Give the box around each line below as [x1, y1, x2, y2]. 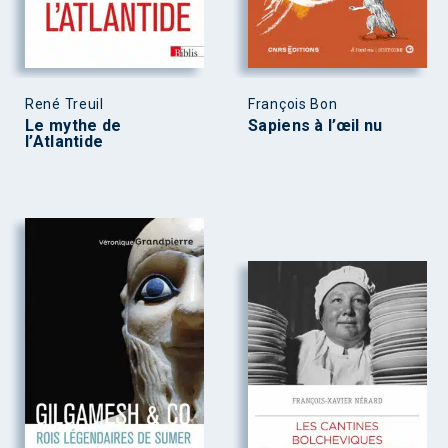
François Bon [248, 95, 338, 112]
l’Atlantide [25, 131, 104, 151]
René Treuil [25, 95, 104, 112]
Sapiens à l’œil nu [248, 115, 383, 135]
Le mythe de [25, 115, 122, 135]
